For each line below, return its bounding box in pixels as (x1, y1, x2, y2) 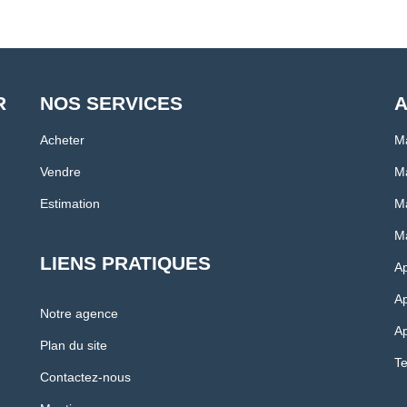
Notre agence (40, 306, 118, 322)
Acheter (40, 133, 84, 148)
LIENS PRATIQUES (40, 253, 211, 274)
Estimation (40, 196, 100, 212)
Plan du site (40, 338, 107, 353)
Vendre (40, 164, 81, 180)
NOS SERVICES (40, 93, 183, 114)
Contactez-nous (40, 370, 131, 385)
